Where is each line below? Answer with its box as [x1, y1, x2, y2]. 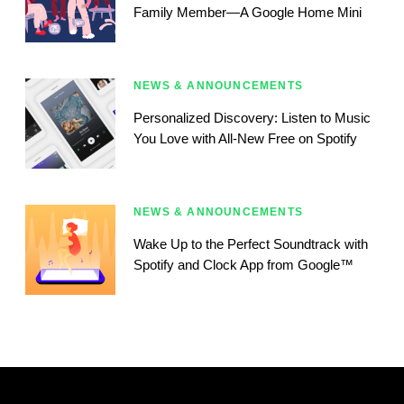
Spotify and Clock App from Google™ [133, 257, 353, 273]
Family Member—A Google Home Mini [133, 5, 362, 21]
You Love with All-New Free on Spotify [133, 131, 357, 147]
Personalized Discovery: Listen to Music [133, 110, 371, 126]
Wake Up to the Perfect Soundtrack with [133, 236, 368, 252]
